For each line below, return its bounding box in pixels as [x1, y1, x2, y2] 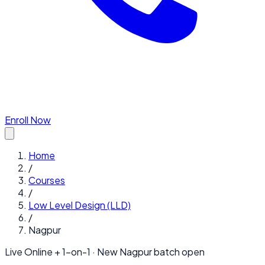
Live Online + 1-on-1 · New [5, 245, 119, 258]
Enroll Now [5, 114, 51, 126]
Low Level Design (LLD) [28, 199, 131, 211]
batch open [152, 245, 205, 258]
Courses [28, 174, 65, 186]
